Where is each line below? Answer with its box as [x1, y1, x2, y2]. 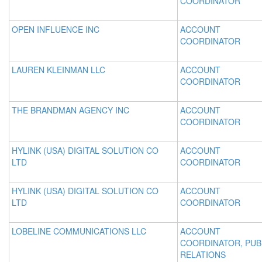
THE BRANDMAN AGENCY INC [12, 104, 129, 116]
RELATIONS [180, 249, 226, 260]
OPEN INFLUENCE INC [12, 23, 99, 35]
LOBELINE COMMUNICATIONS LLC [12, 225, 146, 237]
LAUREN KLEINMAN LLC [12, 64, 105, 75]
